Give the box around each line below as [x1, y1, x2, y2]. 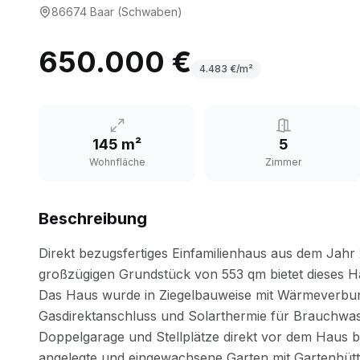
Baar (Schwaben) [90, 5, 182, 18]
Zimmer [265, 156, 301, 168]
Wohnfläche [88, 156, 145, 168]
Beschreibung [39, 209, 147, 228]
